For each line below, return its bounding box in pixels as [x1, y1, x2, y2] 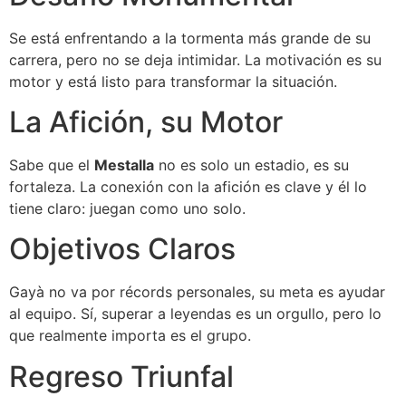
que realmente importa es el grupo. [9, 326, 251, 345]
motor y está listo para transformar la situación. [9, 72, 337, 91]
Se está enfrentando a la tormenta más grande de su [9, 28, 371, 47]
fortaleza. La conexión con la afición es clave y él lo [9, 177, 367, 196]
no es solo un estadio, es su [154, 155, 349, 174]
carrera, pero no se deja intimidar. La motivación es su [9, 50, 382, 69]
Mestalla [94, 155, 154, 174]
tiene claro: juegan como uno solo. [9, 198, 246, 217]
